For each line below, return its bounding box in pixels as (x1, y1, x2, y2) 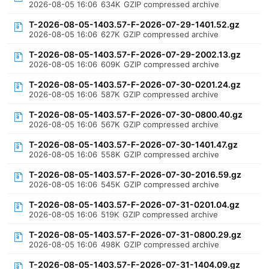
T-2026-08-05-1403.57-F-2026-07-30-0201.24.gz (29, 79, 241, 89)
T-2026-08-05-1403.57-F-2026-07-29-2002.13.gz (29, 49, 241, 59)
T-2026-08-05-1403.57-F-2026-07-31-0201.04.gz (29, 199, 240, 210)
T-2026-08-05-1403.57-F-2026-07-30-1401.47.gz (29, 139, 238, 150)
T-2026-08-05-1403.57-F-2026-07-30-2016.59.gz (29, 169, 242, 180)
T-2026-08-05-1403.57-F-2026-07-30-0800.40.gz (29, 109, 243, 119)
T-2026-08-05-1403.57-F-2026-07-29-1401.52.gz (29, 19, 240, 29)
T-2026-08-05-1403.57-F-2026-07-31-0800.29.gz (29, 229, 242, 240)
